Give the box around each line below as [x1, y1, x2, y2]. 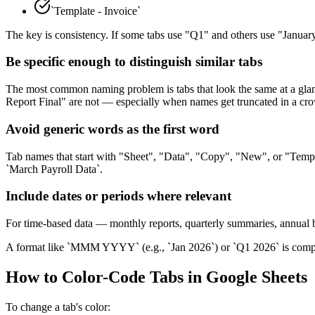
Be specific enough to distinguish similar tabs [6, 54, 262, 70]
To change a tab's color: [6, 300, 110, 313]
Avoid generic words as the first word [6, 121, 219, 136]
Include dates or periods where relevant [6, 188, 231, 204]
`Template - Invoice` [51, 4, 141, 17]
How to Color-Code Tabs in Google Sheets [6, 267, 307, 286]
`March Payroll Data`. [6, 162, 103, 175]
